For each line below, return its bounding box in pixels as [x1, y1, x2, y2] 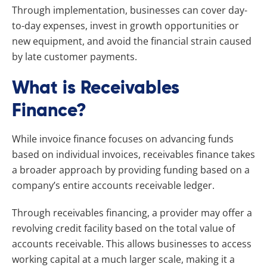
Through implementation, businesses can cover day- [12, 3, 247, 17]
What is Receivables [12, 76, 179, 99]
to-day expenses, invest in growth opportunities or [12, 18, 239, 32]
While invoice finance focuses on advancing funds [12, 132, 234, 145]
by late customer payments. [12, 49, 137, 63]
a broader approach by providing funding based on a [12, 163, 250, 176]
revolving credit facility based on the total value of [12, 221, 235, 235]
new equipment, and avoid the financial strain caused [12, 34, 252, 48]
